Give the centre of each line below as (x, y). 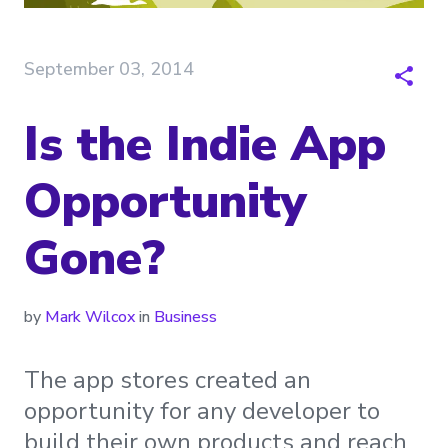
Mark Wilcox (90, 317)
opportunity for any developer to (202, 411)
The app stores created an (167, 380)
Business (185, 317)
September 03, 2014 (109, 69)
